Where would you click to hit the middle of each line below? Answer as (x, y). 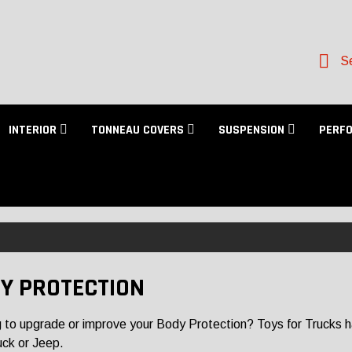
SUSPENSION (253, 130)
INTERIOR (34, 130)
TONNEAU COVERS (139, 130)
